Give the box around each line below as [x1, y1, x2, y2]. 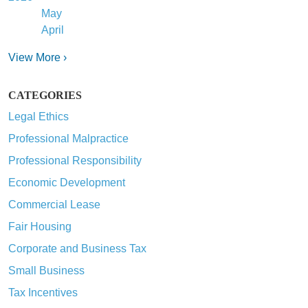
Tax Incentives [8, 286, 78, 298]
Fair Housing [8, 220, 71, 232]
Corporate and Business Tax [8, 242, 146, 254]
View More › [8, 51, 67, 63]
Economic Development [8, 176, 125, 188]
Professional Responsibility [8, 154, 142, 166]
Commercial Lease [8, 198, 100, 210]
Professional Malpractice [8, 132, 129, 144]
